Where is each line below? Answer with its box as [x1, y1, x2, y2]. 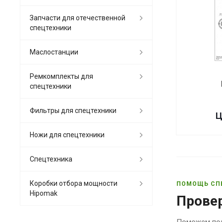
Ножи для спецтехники [30, 130, 105, 139]
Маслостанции [30, 48, 78, 56]
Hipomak [30, 189, 57, 197]
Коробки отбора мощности [30, 179, 117, 187]
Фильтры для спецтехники [30, 106, 116, 114]
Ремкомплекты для [30, 72, 93, 80]
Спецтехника [30, 155, 72, 163]
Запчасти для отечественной [30, 13, 125, 22]
